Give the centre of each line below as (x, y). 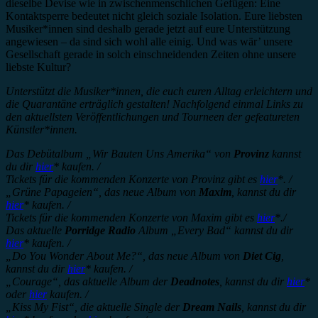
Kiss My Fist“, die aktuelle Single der (97, 307)
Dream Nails (212, 307)
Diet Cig (262, 256)
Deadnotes (195, 281)
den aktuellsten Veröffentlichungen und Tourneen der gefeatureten (153, 116)
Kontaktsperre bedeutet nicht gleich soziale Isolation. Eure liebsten (154, 16)
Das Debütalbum (46, 153)
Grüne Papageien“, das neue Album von (105, 192)
